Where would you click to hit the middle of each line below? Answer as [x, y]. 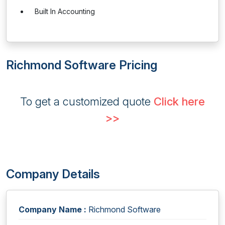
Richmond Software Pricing [82, 65]
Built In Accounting [65, 11]
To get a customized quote [87, 101]
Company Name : [52, 209]
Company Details [53, 174]
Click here [179, 101]
